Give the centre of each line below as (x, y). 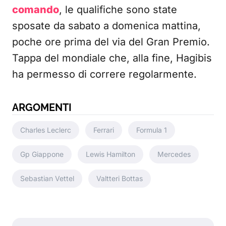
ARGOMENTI (42, 107)
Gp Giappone (42, 154)
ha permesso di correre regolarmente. (104, 74)
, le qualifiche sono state (118, 10)
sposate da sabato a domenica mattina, (106, 26)
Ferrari (104, 130)
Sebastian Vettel (47, 178)
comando (36, 10)
